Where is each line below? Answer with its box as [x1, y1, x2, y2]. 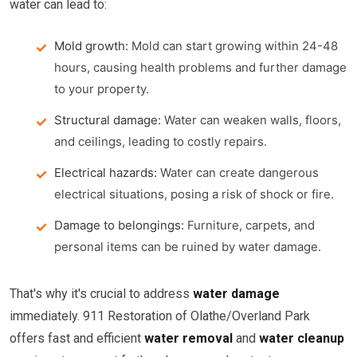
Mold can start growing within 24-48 [128, 38, 338, 53]
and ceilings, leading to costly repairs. [54, 134, 267, 149]
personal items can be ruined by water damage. [54, 239, 321, 254]
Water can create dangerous [157, 165, 319, 180]
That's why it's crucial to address [10, 286, 193, 301]
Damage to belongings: [54, 218, 184, 233]
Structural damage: [54, 112, 161, 127]
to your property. [54, 81, 149, 96]
